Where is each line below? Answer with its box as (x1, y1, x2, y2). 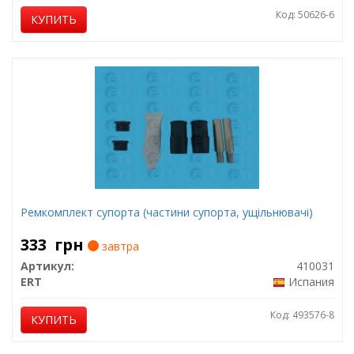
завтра (98, 239, 139, 254)
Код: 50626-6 (275, 8, 334, 21)
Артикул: (20, 258, 74, 273)
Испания (288, 274, 334, 289)
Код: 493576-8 (269, 308, 334, 322)
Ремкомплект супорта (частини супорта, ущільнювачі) (20, 205, 313, 220)
